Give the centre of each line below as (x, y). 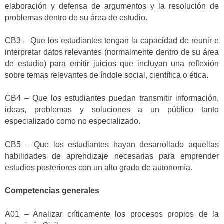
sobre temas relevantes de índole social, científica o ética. (107, 75)
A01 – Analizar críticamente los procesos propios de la (112, 214)
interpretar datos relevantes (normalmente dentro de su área (112, 52)
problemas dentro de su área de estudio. (76, 17)
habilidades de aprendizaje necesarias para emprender (112, 156)
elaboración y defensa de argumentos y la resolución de (112, 6)
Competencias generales (52, 191)
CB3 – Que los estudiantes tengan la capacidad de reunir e (112, 40)
